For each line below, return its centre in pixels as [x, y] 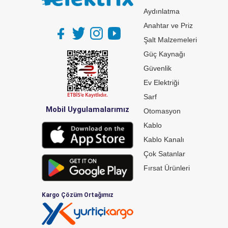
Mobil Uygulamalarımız [88, 109]
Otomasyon [162, 111]
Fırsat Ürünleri [167, 168]
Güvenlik [158, 68]
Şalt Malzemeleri [170, 40]
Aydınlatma [162, 11]
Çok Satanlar [164, 154]
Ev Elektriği [161, 82]
